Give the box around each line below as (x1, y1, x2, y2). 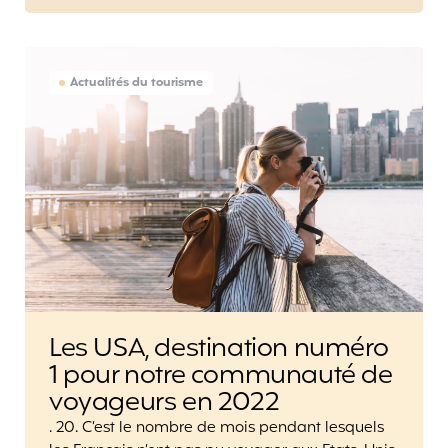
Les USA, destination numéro (49, 329, 389, 370)
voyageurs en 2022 (49, 383, 280, 424)
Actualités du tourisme (70, 74, 203, 93)
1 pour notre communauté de (49, 356, 393, 397)
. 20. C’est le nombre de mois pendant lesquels (49, 417, 384, 441)
